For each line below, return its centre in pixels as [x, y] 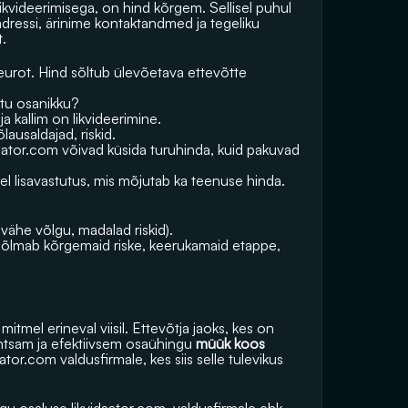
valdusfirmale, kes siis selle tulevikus [170, 359]
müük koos [229, 343]
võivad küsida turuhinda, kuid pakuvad [179, 149]
